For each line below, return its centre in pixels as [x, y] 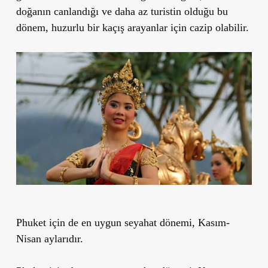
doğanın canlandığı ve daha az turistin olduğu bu [122, 12]
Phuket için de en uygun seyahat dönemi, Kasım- [123, 223]
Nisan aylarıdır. [49, 239]
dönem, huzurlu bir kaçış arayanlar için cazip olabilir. [132, 28]
